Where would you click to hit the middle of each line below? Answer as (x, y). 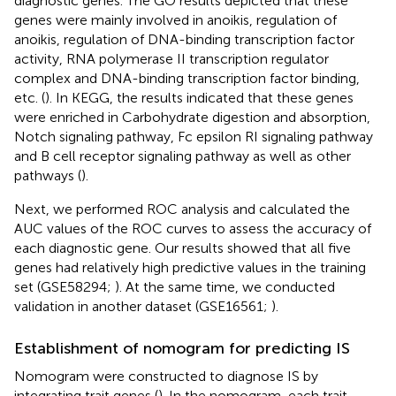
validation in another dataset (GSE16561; (143, 306)
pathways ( (48, 175)
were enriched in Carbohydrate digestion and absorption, (192, 117)
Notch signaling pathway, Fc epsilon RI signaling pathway (194, 136)
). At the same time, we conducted (225, 286)
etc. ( (30, 97)
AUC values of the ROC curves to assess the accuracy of (193, 228)
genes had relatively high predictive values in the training (190, 267)
